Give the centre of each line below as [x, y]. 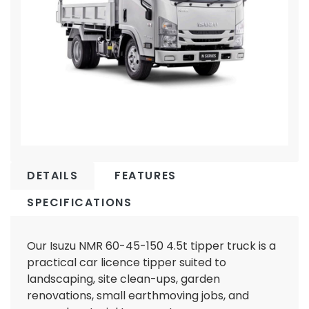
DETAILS [53, 175]
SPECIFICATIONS [80, 202]
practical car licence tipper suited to [127, 262]
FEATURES [146, 175]
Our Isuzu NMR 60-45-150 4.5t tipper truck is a [151, 246]
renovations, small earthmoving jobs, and [138, 295]
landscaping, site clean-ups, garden [123, 279]
